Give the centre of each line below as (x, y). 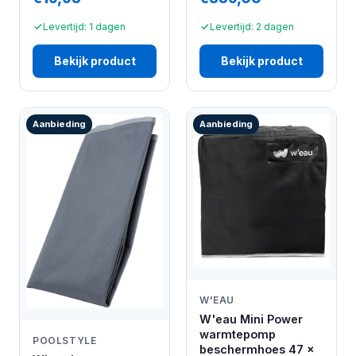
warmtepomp (238, 334)
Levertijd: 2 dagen (252, 26)
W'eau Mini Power (251, 319)
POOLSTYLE (65, 341)
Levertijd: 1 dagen (84, 26)
